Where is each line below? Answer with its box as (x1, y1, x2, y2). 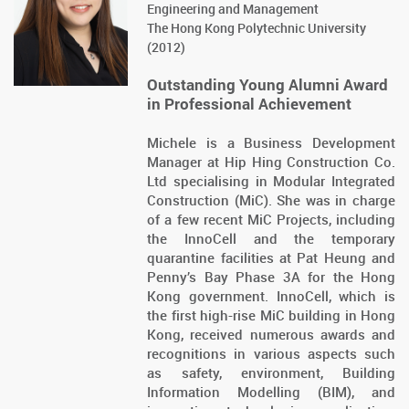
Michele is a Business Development (147, 133, 395, 152)
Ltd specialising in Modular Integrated (147, 172, 395, 191)
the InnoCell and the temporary (147, 229, 395, 248)
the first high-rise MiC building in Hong (147, 306, 395, 325)
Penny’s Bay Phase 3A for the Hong (147, 267, 395, 287)
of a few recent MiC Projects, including (147, 210, 395, 229)
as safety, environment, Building (147, 363, 395, 383)
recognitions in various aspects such (147, 344, 395, 363)
